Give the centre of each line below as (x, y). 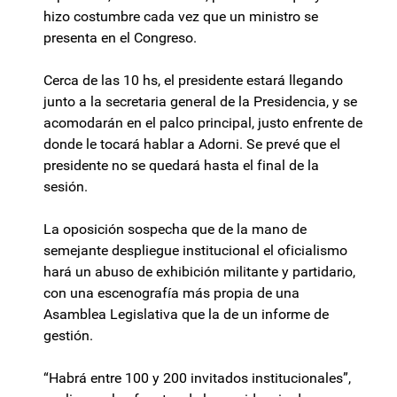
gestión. (70, 336)
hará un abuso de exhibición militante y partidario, (199, 272)
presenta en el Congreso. (120, 38)
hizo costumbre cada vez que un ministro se (181, 17)
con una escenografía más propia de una (171, 293)
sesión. (66, 187)
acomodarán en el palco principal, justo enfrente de (203, 123)
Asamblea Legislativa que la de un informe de (186, 315)
